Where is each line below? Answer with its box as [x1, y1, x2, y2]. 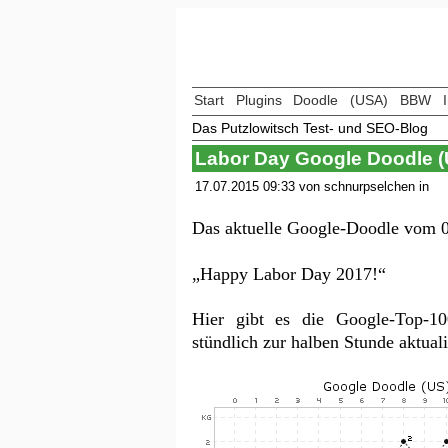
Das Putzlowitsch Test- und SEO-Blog [192, 119, 428, 136]
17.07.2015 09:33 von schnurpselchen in [194, 178, 429, 194]
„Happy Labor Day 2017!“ [192, 263, 386, 284]
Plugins [235, 92, 282, 108]
